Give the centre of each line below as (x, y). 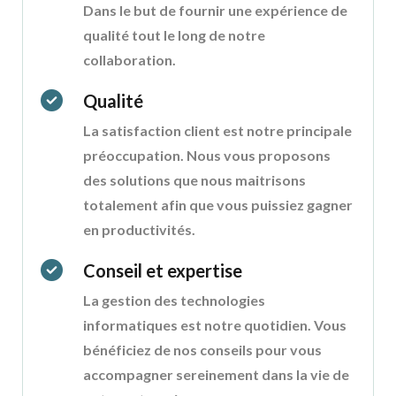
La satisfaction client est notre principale (217, 131)
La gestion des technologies (174, 301)
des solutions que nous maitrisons (194, 180)
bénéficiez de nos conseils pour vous (202, 350)
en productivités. (139, 230)
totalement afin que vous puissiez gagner (218, 205)
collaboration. (129, 60)
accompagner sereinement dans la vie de (216, 375)
